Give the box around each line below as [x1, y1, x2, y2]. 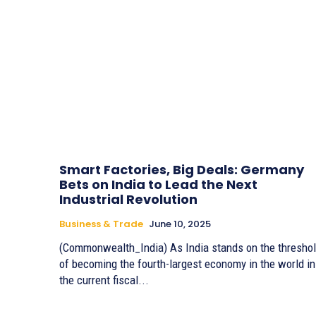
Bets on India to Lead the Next [59, 176, 257, 194]
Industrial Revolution [59, 190, 197, 209]
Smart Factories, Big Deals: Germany [59, 161, 304, 179]
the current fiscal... [59, 273, 149, 288]
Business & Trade [59, 217, 143, 231]
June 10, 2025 [149, 217, 211, 231]
